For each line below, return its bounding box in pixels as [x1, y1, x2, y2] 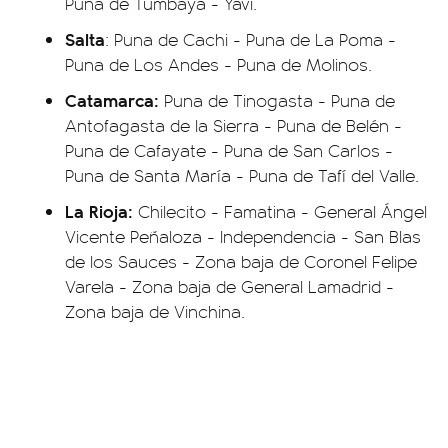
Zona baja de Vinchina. [65, 299, 245, 324]
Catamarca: [65, 87, 159, 113]
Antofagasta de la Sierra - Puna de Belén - [65, 113, 402, 138]
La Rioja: [65, 198, 133, 224]
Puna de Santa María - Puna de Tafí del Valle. [65, 163, 419, 188]
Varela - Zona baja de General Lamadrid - [65, 274, 394, 299]
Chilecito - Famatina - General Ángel [133, 199, 427, 224]
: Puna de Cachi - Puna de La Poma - [105, 27, 396, 52]
